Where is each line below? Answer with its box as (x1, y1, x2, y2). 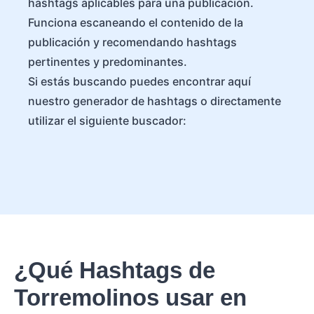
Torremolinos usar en (14, 285, 247, 310)
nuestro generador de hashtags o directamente (28, 94, 281, 108)
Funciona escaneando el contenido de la (28, 15, 243, 29)
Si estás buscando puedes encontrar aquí (28, 74, 251, 88)
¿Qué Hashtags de (14, 257, 215, 283)
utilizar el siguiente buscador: (28, 114, 186, 128)
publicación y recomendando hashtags (28, 35, 237, 49)
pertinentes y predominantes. (28, 55, 187, 69)
